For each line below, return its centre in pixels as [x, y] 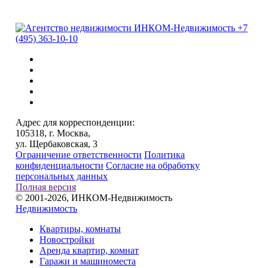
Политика [165, 154]
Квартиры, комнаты [80, 229]
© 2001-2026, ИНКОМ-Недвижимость [94, 197]
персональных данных [62, 176]
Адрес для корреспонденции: [75, 122]
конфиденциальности [60, 165]
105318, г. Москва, [53, 133]
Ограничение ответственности [79, 154]
